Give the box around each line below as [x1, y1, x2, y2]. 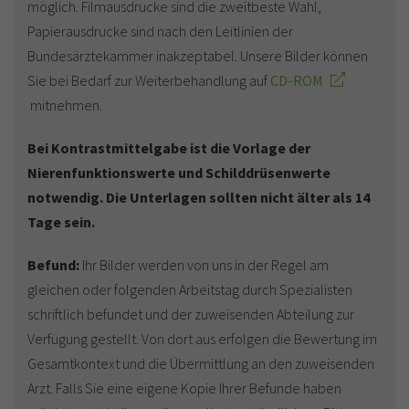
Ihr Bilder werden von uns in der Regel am [79, 256, 329, 274]
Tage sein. [27, 213, 95, 231]
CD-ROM [270, 71, 323, 89]
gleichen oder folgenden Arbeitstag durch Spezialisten [27, 280, 352, 299]
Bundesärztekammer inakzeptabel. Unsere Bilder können [27, 47, 368, 65]
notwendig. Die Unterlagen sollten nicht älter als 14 [27, 188, 370, 206]
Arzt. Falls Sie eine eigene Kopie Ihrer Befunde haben [27, 379, 341, 397]
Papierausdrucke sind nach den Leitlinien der [27, 22, 293, 40]
